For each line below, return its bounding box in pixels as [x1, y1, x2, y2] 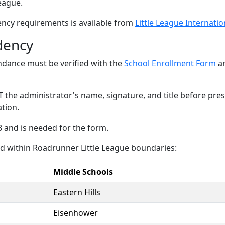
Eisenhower [53, 207, 98, 218]
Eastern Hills [53, 187, 100, 198]
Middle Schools [53, 166, 113, 177]
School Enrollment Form [124, 58, 216, 69]
